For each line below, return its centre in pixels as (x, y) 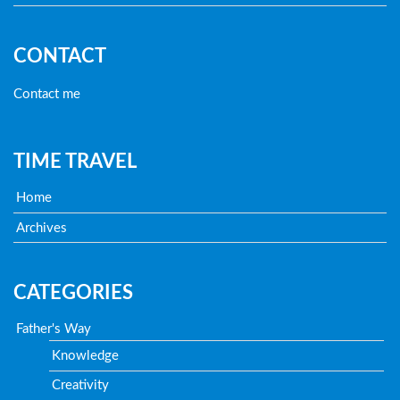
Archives (42, 228)
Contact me (46, 94)
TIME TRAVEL (75, 162)
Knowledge (86, 356)
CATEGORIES (73, 293)
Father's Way (54, 329)
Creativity (81, 386)
